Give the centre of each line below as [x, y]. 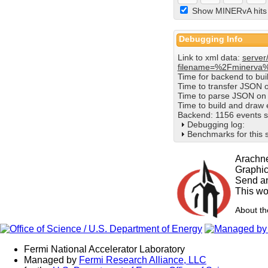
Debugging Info [211, 39]
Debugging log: [216, 124]
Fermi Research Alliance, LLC [143, 260]
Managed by [51, 260]
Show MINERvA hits [229, 11]
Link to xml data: [210, 57]
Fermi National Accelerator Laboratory [104, 249]
